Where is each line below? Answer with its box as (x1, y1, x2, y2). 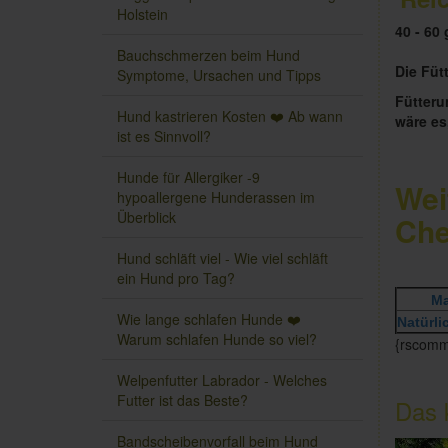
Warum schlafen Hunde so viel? (117, 329, 317, 350)
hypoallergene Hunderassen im (117, 187, 315, 208)
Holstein (117, 4, 168, 25)
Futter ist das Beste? (117, 390, 248, 411)
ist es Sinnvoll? (117, 126, 211, 147)
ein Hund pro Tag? (117, 268, 235, 289)
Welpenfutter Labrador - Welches (117, 370, 327, 391)
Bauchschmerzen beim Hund (117, 45, 300, 66)
